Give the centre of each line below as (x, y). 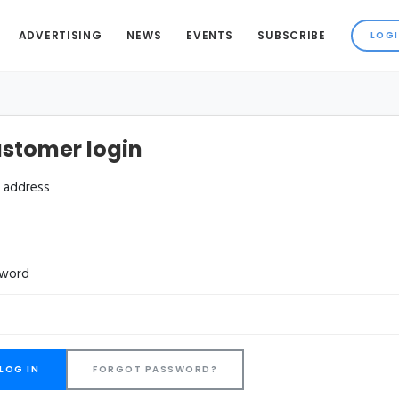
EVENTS (210, 35)
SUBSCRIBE (292, 35)
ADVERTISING (60, 35)
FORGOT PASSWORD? (155, 369)
